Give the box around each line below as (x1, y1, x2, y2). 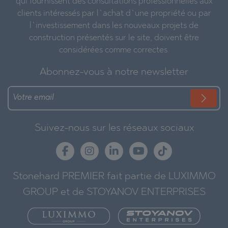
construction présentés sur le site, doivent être (29, 34, 199, 42)
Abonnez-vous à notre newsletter (40, 67, 188, 77)
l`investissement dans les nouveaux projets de (30, 21, 198, 30)
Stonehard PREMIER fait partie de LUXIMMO (12, 171, 216, 182)
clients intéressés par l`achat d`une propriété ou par (17, 9, 211, 18)
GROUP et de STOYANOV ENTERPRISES (22, 187, 206, 197)
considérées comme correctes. (59, 46, 169, 54)
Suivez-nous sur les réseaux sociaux (34, 123, 194, 133)
